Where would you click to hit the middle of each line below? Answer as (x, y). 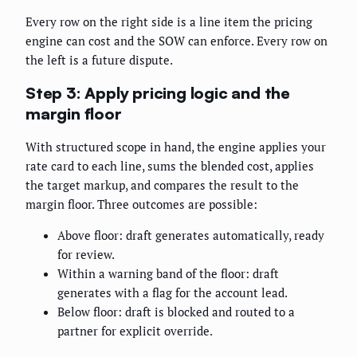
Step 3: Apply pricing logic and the (158, 92)
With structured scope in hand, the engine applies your (176, 147)
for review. (86, 255)
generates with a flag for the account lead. (173, 293)
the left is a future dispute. (99, 60)
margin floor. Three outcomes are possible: (141, 204)
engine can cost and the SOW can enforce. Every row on (177, 41)
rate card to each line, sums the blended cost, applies (170, 166)
